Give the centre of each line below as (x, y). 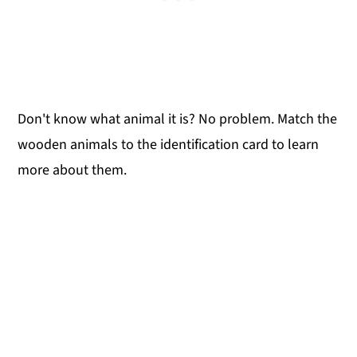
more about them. (73, 171)
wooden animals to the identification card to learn (169, 145)
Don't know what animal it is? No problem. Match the (178, 120)
